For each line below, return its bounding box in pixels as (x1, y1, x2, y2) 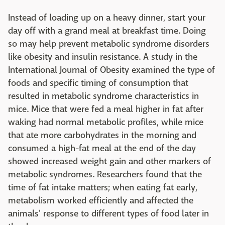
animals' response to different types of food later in (8, 207, 209, 219)
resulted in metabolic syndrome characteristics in (8, 90, 199, 102)
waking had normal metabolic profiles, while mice (8, 116, 203, 128)
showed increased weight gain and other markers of (8, 155, 211, 167)
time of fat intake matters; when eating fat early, (8, 181, 197, 193)
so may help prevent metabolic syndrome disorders (8, 38, 209, 50)
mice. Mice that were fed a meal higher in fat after (8, 103, 203, 115)
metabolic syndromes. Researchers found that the (8, 168, 202, 180)
